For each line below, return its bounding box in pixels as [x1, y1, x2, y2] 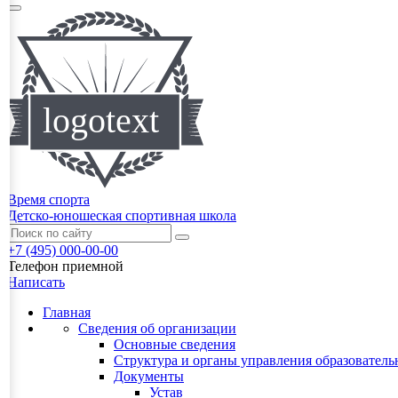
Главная [43, 305, 91, 321]
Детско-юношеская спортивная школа [7, 208, 236, 224]
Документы [114, 369, 184, 385]
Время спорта [7, 192, 90, 208]
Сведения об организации [78, 321, 236, 337]
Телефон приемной [7, 259, 123, 275]
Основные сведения [114, 337, 235, 353]
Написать [7, 275, 65, 291]
